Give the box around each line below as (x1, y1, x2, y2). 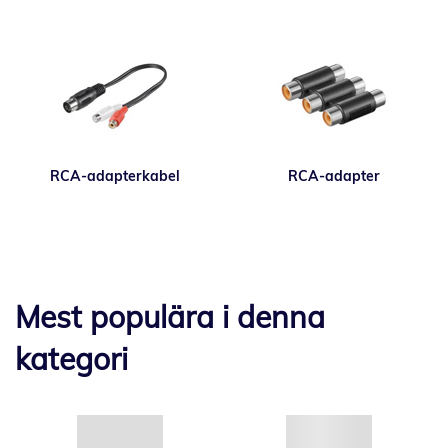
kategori (15, 340, 128, 378)
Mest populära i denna (15, 298, 325, 336)
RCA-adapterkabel (49, 167, 180, 185)
